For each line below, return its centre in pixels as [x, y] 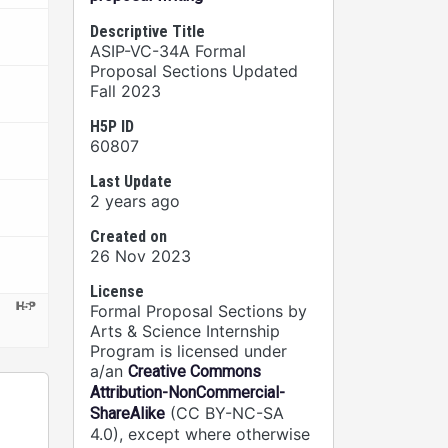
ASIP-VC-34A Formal [168, 51]
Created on [128, 236]
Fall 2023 [125, 91]
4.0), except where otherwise [200, 434]
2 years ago [135, 201]
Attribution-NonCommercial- [187, 392]
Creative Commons [194, 371]
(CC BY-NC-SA [224, 413]
